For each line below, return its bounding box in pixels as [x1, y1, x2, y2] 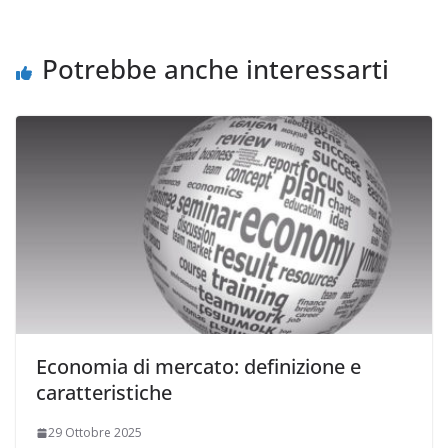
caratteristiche [36, 379, 172, 407]
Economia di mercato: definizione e [36, 353, 361, 381]
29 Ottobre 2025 [48, 424, 142, 442]
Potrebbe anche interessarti [42, 50, 389, 87]
